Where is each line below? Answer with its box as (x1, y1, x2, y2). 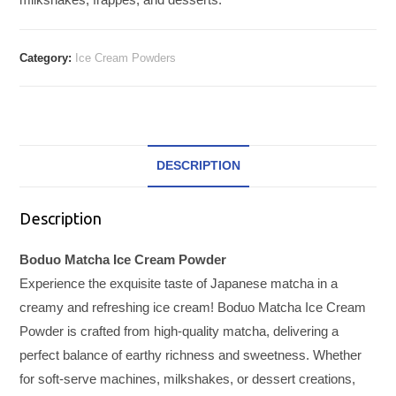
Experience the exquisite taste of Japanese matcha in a (19, 275, 339, 291)
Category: (19, 51, 76, 65)
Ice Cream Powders (75, 51, 177, 65)
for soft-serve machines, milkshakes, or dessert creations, (19, 370, 356, 386)
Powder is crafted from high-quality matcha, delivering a (19, 323, 339, 339)
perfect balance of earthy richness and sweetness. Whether (19, 346, 362, 362)
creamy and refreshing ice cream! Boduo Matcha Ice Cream (19, 299, 367, 315)
